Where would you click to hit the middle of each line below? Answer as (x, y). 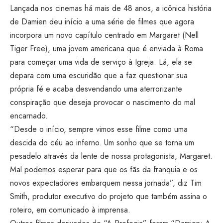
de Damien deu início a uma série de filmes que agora (102, 22)
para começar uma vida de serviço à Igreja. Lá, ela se (101, 62)
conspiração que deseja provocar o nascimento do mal (103, 102)
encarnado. (29, 116)
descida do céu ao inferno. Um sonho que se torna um (102, 143)
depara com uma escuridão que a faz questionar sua (99, 75)
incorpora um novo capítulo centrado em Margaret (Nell (104, 35)
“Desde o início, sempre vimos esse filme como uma (99, 129)
